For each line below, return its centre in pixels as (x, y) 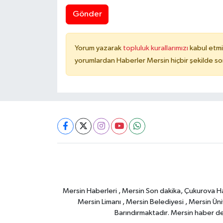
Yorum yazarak (99, 48)
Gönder (87, 14)
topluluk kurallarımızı (156, 48)
